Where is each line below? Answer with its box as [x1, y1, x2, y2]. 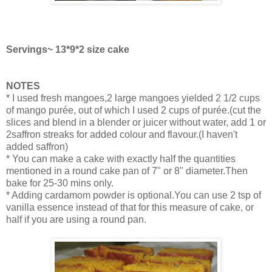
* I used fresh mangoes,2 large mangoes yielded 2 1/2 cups [6, 93, 260, 104]
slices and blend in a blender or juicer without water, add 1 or [6, 117, 266, 128]
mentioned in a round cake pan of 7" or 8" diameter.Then [6, 166, 248, 177]
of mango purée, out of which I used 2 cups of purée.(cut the [6, 105, 261, 116]
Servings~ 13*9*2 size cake [6, 44, 129, 55]
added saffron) [6, 141, 68, 152]
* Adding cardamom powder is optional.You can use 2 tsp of [6, 190, 261, 201]
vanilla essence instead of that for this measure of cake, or [6, 202, 254, 213]
